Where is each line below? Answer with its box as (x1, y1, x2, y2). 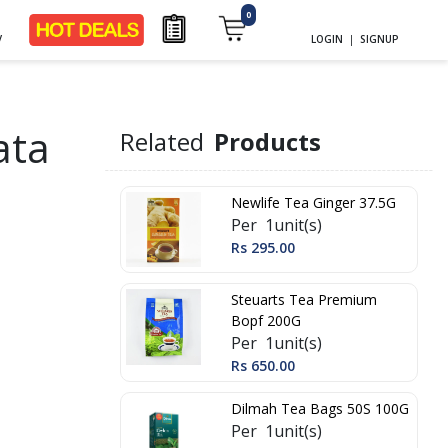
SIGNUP (359, 31, 399, 46)
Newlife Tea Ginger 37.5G (231, 192, 396, 212)
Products (207, 125, 321, 158)
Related (119, 125, 204, 158)
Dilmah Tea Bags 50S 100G (231, 399, 409, 419)
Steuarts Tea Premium (231, 290, 377, 310)
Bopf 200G (231, 311, 301, 331)
